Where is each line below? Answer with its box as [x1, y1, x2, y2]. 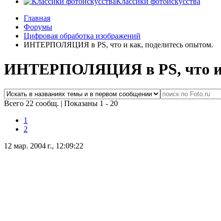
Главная [24, 14, 50, 23]
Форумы [24, 23, 52, 32]
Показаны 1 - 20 [64, 99, 118, 108]
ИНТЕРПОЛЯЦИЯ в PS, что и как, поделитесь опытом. [24, 40, 213, 49]
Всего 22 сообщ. [4, 99, 61, 108]
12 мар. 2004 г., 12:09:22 [4, 142, 83, 150]
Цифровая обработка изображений [24, 32, 141, 40]
